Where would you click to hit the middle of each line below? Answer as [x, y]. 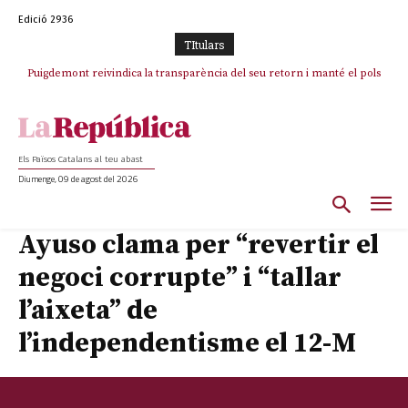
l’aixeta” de [88, 310]
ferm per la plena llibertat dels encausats [204, 90]
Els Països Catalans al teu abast [81, 160]
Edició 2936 [46, 20]
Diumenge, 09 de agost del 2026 [78, 179]
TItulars [204, 45]
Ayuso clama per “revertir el [199, 245]
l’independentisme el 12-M [187, 343]
